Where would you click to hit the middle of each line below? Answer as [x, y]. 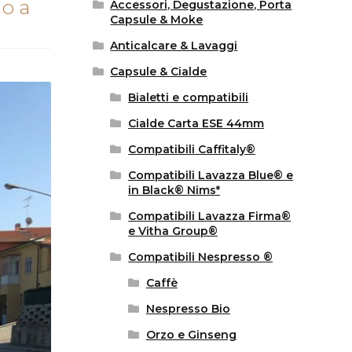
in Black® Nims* [174, 191]
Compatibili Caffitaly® [192, 150]
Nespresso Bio [188, 309]
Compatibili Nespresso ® [201, 257]
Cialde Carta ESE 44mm [196, 124]
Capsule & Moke [157, 20]
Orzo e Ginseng [191, 335]
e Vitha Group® [173, 231]
